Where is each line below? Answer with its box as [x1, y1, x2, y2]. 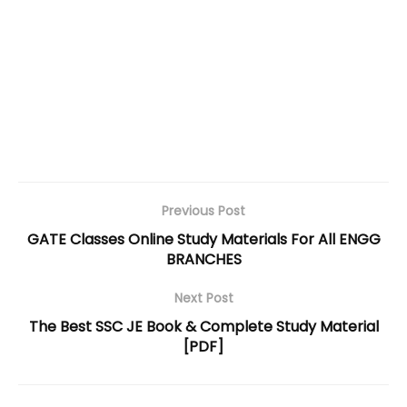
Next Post [174, 288, 233, 307]
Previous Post [162, 201, 245, 220]
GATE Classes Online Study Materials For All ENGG [26, 228, 381, 250]
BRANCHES [165, 248, 242, 270]
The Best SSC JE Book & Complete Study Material [28, 315, 379, 337]
